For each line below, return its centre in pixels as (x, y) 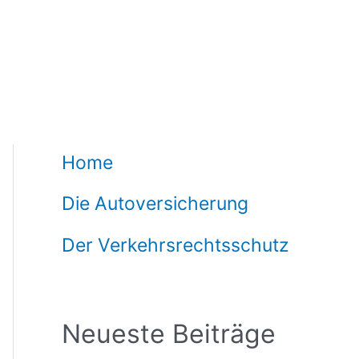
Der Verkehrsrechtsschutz (175, 245)
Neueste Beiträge (169, 334)
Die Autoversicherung (155, 204)
